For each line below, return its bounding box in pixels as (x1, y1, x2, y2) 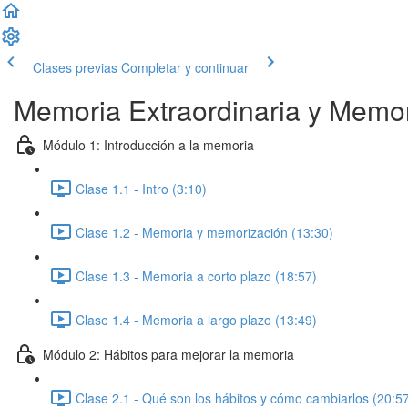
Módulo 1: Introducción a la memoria (43, 135, 254, 154)
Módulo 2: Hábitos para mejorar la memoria (43, 344, 294, 363)
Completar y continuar (121, 58, 249, 76)
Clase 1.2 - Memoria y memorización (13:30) (76, 222, 333, 241)
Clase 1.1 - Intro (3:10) (76, 178, 207, 198)
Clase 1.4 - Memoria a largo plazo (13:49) (76, 310, 317, 329)
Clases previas (33, 58, 117, 76)
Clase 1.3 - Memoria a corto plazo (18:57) (76, 266, 317, 285)
